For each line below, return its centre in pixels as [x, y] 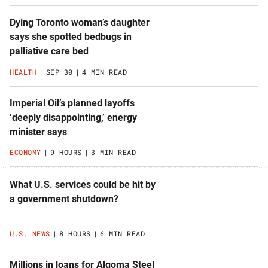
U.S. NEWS [30, 234]
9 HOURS [66, 152]
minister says [38, 132]
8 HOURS [75, 234]
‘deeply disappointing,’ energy [73, 117]
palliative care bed [49, 51]
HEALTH [23, 71]
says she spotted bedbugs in [71, 37]
